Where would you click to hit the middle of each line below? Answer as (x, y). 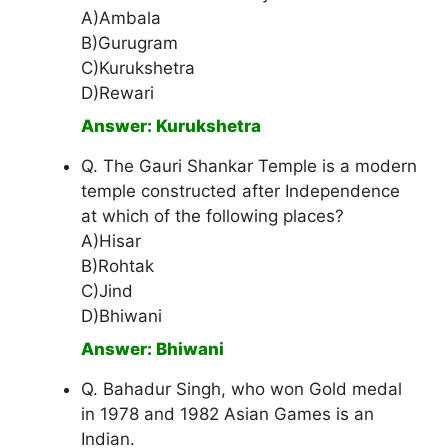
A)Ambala (121, 18)
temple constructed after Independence (240, 191)
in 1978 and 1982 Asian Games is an (227, 414)
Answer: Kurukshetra (171, 126)
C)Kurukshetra (138, 68)
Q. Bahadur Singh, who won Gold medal (241, 389)
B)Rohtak (117, 266)
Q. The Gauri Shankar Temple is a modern (249, 166)
